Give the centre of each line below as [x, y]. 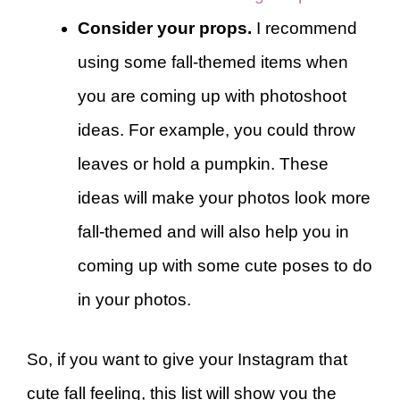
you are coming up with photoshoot [212, 96]
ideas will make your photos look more [224, 198]
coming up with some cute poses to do [225, 266]
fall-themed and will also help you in [213, 232]
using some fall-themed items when [213, 62]
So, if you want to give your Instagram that [187, 359]
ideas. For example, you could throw [217, 130]
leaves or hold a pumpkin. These [203, 164]
